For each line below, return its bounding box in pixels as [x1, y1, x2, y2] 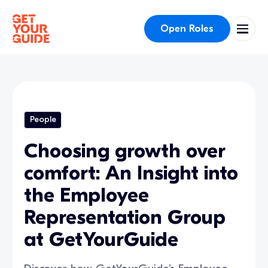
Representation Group [24, 205, 226, 229]
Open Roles [160, 22, 214, 34]
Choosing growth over [24, 139, 226, 163]
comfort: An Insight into [24, 161, 239, 185]
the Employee [24, 183, 150, 207]
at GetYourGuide [24, 227, 179, 251]
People [29, 114, 56, 125]
